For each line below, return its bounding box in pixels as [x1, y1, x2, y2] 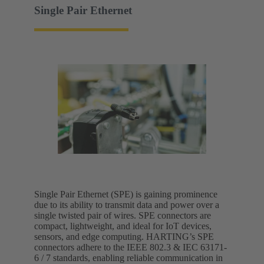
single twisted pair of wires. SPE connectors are [34, 210, 211, 221]
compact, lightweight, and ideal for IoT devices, [34, 221, 212, 232]
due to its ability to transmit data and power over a [34, 200, 219, 210]
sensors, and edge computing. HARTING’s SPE [34, 232, 214, 242]
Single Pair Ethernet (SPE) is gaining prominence [34, 189, 217, 200]
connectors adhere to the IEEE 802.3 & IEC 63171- [34, 242, 227, 253]
